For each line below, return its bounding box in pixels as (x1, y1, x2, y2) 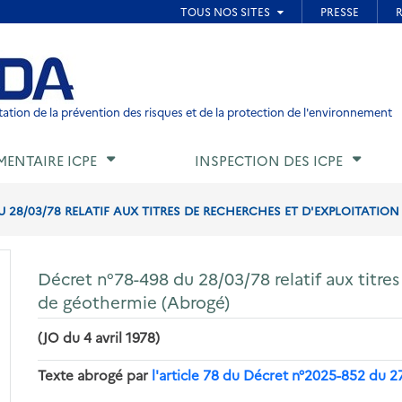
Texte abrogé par (38, 364, 153, 384)
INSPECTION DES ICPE (195, 151, 343, 170)
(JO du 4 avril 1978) (38, 327, 161, 346)
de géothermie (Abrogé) (38, 289, 231, 313)
